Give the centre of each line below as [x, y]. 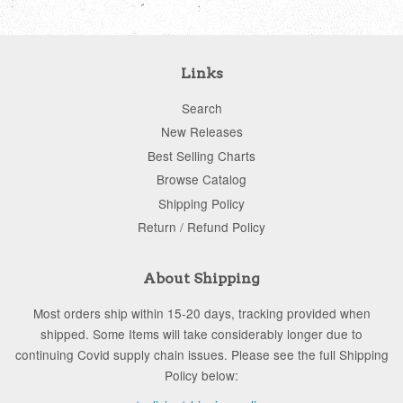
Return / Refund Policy [201, 226]
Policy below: [201, 376]
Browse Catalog [201, 179]
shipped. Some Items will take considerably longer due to [201, 334]
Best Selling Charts [201, 155]
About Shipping [201, 279]
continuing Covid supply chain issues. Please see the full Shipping [201, 355]
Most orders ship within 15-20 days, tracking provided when [201, 313]
